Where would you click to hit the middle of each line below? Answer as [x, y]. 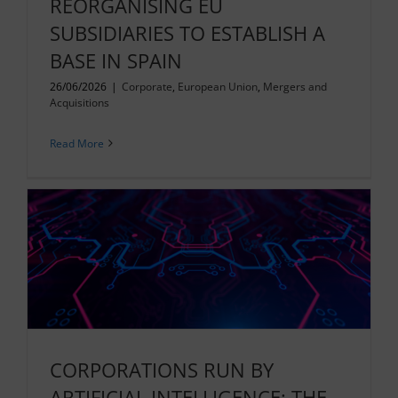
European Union [217, 86]
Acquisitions [79, 102]
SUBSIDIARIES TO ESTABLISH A [187, 32]
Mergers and [295, 86]
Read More [76, 143]
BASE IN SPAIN [115, 60]
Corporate [147, 86]
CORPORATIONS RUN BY [161, 369]
